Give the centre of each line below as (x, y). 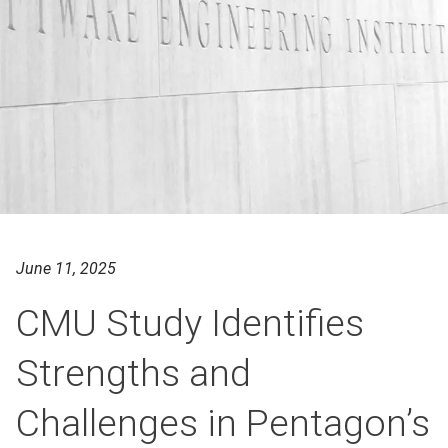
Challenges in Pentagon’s (223, 423)
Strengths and (133, 373)
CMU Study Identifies (190, 323)
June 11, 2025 (66, 268)
